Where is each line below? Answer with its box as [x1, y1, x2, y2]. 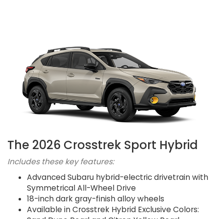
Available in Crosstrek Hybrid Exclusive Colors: [27, 204, 199, 215]
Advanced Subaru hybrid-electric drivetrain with [27, 172, 208, 182]
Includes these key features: [7, 156, 114, 167]
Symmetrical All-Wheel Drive [27, 182, 136, 193]
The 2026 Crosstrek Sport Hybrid [7, 136, 198, 153]
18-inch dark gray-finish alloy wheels [27, 193, 164, 204]
